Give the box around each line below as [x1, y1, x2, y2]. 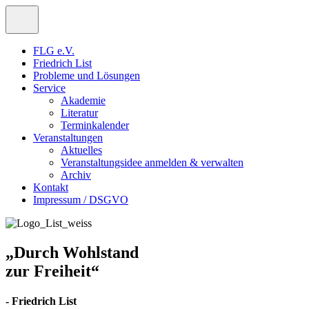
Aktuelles [61, 144, 102, 156]
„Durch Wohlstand [6, 243, 139, 261]
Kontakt [33, 181, 68, 193]
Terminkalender [61, 119, 129, 131]
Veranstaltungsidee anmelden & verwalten [61, 157, 243, 168]
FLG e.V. [33, 45, 74, 57]
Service [33, 82, 66, 94]
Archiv [61, 169, 91, 181]
